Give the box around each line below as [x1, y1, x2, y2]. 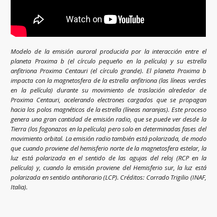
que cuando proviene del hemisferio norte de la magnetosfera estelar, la [11, 144, 206, 153]
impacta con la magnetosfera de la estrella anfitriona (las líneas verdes [11, 76, 206, 85]
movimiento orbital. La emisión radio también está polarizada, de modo [11, 134, 206, 143]
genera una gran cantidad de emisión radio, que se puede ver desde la [11, 115, 206, 124]
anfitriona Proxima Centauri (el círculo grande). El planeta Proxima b [11, 66, 206, 76]
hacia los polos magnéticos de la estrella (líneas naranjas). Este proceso [11, 105, 206, 114]
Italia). [11, 183, 28, 192]
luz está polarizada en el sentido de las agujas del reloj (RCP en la [11, 154, 206, 163]
